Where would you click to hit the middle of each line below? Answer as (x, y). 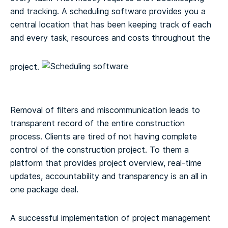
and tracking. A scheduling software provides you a (108, 11)
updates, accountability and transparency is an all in (109, 176)
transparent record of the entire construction (97, 123)
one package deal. (44, 189)
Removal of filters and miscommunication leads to (105, 110)
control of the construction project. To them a (99, 150)
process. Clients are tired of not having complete (104, 136)
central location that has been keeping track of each (111, 24)
